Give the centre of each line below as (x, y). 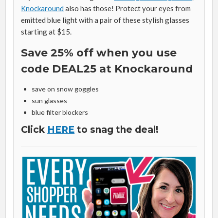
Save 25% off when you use (99, 53)
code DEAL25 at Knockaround (107, 69)
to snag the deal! (117, 130)
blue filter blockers (60, 112)
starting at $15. (46, 32)
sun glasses (49, 101)
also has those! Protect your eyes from (127, 9)
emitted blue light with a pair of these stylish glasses (105, 20)
